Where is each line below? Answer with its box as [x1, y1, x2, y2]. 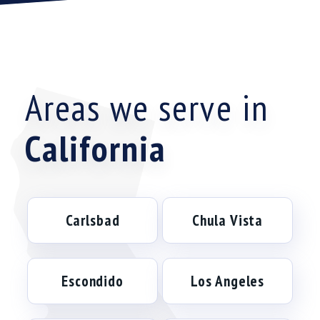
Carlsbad [65, 211, 120, 230]
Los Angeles [190, 271, 265, 291]
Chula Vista [191, 211, 264, 230]
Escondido [61, 271, 124, 291]
